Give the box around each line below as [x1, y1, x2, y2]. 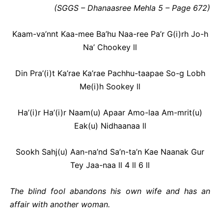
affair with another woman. [10, 199, 110, 209]
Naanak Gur [161, 147, 204, 157]
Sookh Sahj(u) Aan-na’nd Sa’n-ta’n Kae [16, 147, 161, 157]
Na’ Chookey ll [83, 42, 137, 52]
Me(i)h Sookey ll [80, 82, 140, 91]
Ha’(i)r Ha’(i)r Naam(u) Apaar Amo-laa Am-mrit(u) [18, 108, 202, 117]
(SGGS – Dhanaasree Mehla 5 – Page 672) [54, 3, 210, 13]
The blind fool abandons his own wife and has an [10, 186, 210, 196]
